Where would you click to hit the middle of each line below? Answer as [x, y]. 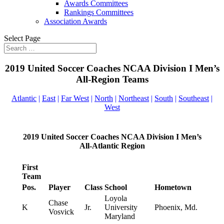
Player [59, 187]
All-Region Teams [112, 79]
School [115, 187]
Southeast [194, 98]
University [121, 207]
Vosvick [61, 212]
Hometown [173, 187]
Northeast [134, 98]
